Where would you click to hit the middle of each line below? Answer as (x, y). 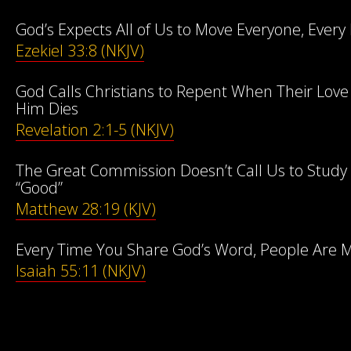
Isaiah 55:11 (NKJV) (81, 271)
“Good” (39, 188)
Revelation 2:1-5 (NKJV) (95, 130)
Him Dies (47, 109)
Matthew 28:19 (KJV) (86, 209)
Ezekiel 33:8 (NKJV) (80, 51)
